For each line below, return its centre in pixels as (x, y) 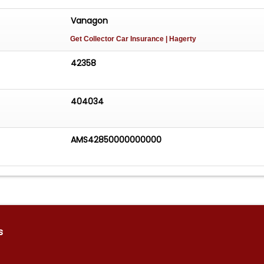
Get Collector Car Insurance (118, 39)
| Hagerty (181, 39)
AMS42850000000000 (116, 139)
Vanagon (90, 21)
